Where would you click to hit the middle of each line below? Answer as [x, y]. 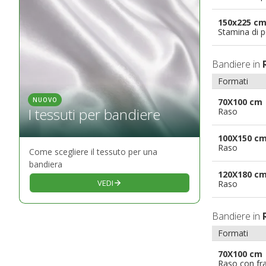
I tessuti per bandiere [94, 115]
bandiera [46, 164]
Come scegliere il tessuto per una [93, 151]
